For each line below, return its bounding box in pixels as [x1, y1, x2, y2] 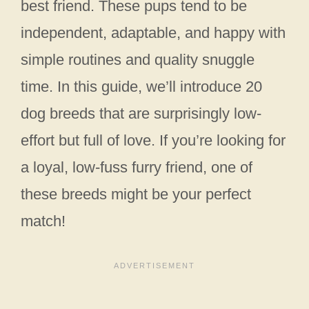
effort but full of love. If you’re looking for [21, 132, 286, 150]
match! [21, 212, 66, 230]
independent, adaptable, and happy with [21, 24, 286, 42]
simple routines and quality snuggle [21, 51, 255, 69]
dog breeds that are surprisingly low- [21, 105, 261, 123]
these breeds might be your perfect [21, 186, 251, 203]
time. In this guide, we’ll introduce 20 [21, 78, 262, 96]
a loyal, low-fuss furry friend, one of [21, 159, 252, 177]
